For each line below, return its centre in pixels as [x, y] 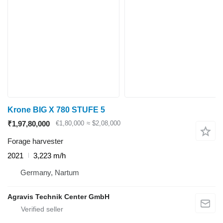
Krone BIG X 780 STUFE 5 [56, 110]
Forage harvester [35, 141]
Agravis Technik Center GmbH [58, 196]
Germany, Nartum [50, 172]
